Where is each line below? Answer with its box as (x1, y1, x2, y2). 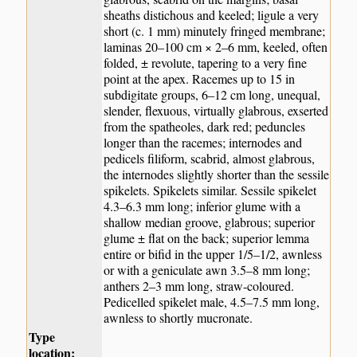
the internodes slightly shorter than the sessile (104, 166, 330, 183)
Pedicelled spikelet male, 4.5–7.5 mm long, (104, 293, 320, 311)
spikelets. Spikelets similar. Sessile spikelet (104, 182, 317, 199)
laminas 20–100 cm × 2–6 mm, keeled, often (104, 38, 328, 56)
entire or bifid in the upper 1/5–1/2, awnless (104, 245, 323, 263)
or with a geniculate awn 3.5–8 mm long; (104, 261, 311, 279)
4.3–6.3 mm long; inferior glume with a (104, 198, 301, 215)
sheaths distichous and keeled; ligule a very (104, 6, 320, 24)
